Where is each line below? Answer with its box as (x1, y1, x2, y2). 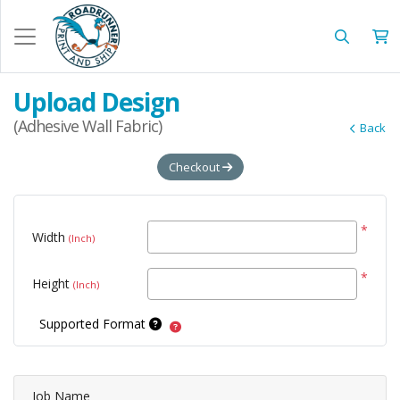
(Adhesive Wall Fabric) (13, 115, 162, 137)
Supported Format (39, 314, 149, 332)
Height (32, 275, 70, 293)
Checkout (168, 159, 222, 176)
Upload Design (13, 85, 179, 120)
